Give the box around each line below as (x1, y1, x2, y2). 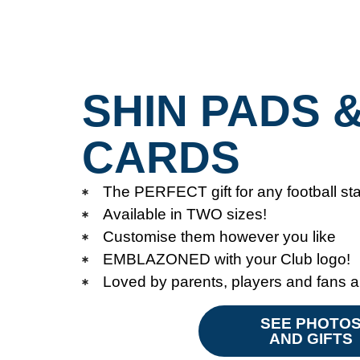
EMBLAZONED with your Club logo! (103, 250, 350, 268)
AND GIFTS (269, 329, 353, 347)
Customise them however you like (103, 227, 336, 245)
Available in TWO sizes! (103, 205, 267, 223)
